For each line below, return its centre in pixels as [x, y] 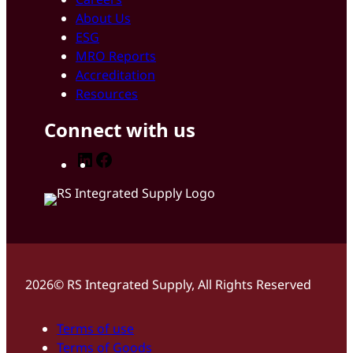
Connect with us [120, 129]
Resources [107, 93]
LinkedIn [119, 159]
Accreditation [115, 74]
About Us [103, 18]
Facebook [141, 159]
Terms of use [95, 328]
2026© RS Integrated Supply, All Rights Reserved [168, 284]
